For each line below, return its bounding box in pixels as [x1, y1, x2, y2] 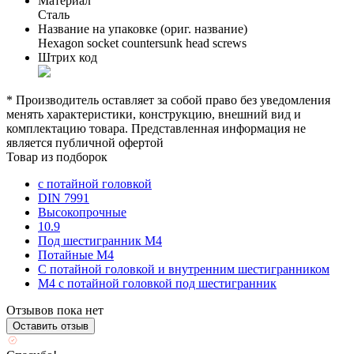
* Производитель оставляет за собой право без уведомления [6, 92, 330, 107]
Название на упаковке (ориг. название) [38, 21, 247, 36]
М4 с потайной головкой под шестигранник [38, 276, 277, 290]
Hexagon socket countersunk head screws [38, 36, 247, 50]
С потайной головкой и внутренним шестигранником [38, 262, 330, 276]
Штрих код [38, 50, 97, 64]
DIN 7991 [38, 190, 89, 205]
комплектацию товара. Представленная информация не [6, 121, 306, 135]
